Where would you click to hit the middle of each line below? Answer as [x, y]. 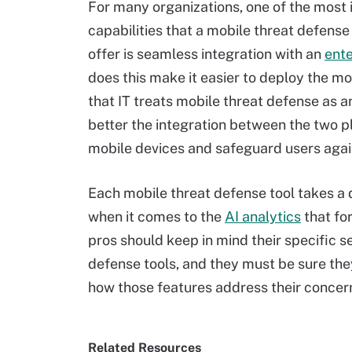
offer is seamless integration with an [206, 54]
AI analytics [263, 216]
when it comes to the [156, 216]
